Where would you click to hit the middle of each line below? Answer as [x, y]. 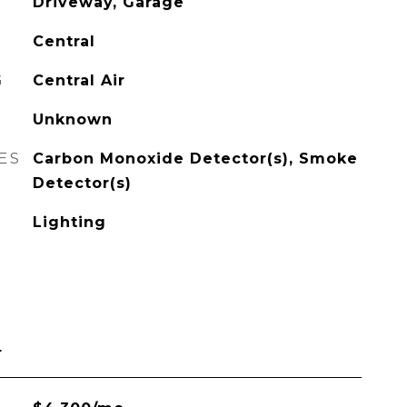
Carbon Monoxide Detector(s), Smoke [195, 159]
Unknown [72, 119]
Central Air [79, 80]
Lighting [69, 222]
